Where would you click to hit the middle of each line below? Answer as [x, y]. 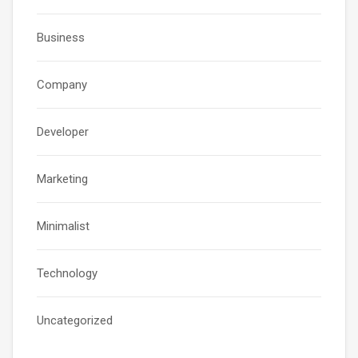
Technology [67, 274]
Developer [63, 132]
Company [62, 85]
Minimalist [63, 227]
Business [61, 38]
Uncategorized [75, 321]
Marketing [62, 179]
